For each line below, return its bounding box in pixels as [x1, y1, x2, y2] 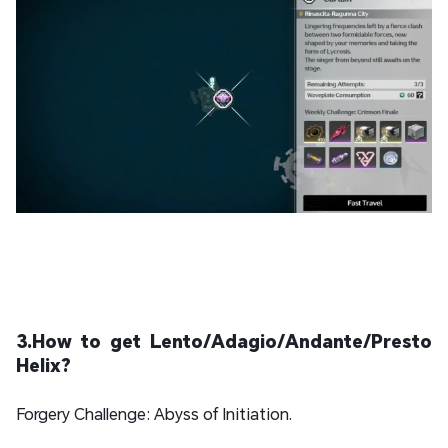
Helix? [16, 353, 71, 378]
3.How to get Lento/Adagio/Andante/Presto [16, 329, 432, 354]
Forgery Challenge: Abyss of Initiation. [16, 403, 292, 425]
